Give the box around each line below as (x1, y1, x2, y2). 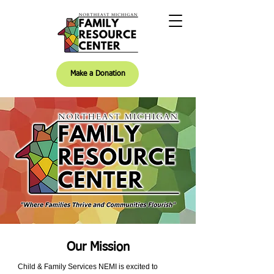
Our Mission (66, 241, 130, 253)
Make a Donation (70, 70, 125, 78)
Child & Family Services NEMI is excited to (18, 262, 158, 271)
